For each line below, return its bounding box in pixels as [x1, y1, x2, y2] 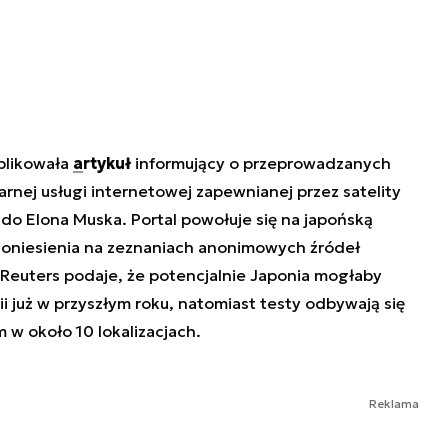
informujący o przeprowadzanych [134, 153, 391, 174]
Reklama [369, 396, 420, 412]
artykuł [72, 153, 135, 174]
